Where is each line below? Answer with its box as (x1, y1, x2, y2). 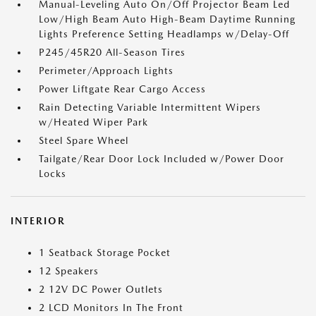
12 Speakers (39, 265, 99, 276)
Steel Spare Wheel (39, 135, 128, 146)
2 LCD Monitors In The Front (39, 302, 183, 313)
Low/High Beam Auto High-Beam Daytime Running (39, 13, 296, 25)
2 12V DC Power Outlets (39, 284, 163, 295)
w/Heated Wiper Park (39, 116, 148, 128)
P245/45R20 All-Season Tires (39, 47, 186, 58)
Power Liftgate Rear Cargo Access (39, 83, 206, 95)
